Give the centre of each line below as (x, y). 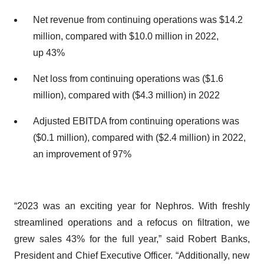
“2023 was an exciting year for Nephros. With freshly (132, 206)
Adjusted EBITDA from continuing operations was (136, 121)
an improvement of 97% (82, 154)
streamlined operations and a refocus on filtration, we (132, 222)
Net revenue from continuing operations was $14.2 (138, 20)
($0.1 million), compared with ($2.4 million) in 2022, (139, 138)
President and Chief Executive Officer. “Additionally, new (132, 255)
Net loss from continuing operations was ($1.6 (128, 79)
